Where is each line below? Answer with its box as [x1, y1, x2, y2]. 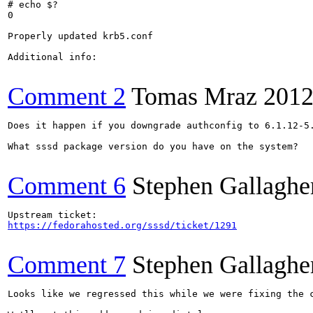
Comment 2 [8, 82, 126, 110]
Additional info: [8, 51, 97, 62]
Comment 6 [8, 171, 126, 200]
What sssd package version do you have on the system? [8, 140, 298, 152]
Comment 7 [8, 250, 126, 279]
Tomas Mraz [131, 82, 257, 110]
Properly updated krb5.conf [8, 30, 153, 41]
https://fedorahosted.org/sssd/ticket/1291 [8, 219, 237, 231]
